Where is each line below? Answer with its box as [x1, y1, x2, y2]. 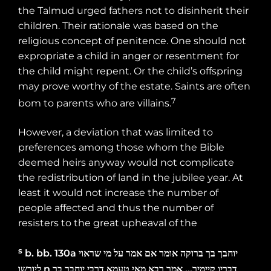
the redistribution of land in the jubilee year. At [18, 172, 243, 184]
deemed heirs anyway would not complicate [18, 157, 234, 169]
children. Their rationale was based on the [18, 20, 218, 32]
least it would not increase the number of [18, 187, 218, 199]
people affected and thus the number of [18, 202, 214, 214]
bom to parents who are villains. [18, 97, 171, 109]
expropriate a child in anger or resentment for [18, 50, 239, 62]
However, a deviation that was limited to [18, 126, 213, 139]
